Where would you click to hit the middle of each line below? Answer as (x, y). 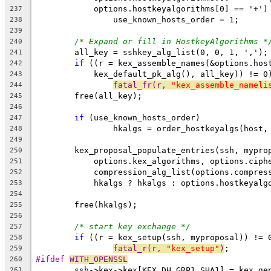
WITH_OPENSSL (99, 259)
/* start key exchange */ (132, 226)
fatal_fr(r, (142, 85)
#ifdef (53, 259)
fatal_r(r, (140, 248)
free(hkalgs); (106, 204)
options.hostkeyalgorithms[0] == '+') (171, 8)
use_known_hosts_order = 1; (176, 19)
